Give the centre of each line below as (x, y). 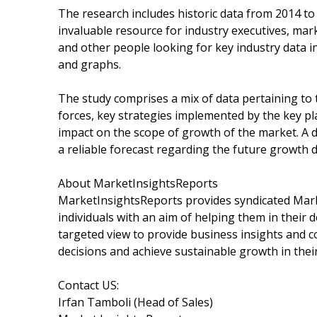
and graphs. (90, 64)
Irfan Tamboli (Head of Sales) (136, 302)
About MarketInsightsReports (138, 183)
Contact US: (88, 285)
